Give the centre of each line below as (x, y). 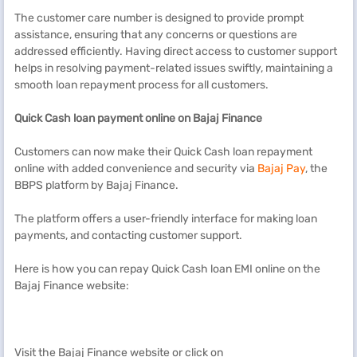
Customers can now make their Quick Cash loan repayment (163, 152)
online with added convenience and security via (136, 169)
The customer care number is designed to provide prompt (159, 18)
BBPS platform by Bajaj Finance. (96, 185)
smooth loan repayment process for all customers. (141, 85)
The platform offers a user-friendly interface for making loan (166, 219)
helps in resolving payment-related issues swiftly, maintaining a (174, 68)
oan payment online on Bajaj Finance (169, 118)
